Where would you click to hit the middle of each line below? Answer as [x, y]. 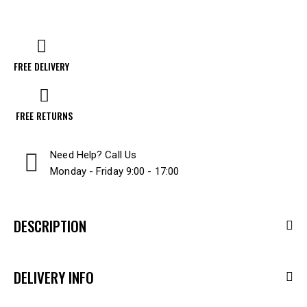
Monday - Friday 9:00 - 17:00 [115, 171]
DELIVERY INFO [54, 277]
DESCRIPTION [50, 225]
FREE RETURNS [45, 115]
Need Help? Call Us [95, 155]
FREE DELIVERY [42, 66]
